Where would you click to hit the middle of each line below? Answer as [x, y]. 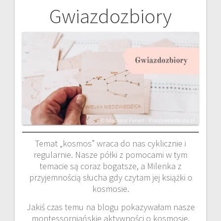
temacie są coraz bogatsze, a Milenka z [110, 166]
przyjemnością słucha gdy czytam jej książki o [110, 177]
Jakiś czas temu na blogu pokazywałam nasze [110, 207]
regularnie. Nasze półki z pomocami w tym [110, 154]
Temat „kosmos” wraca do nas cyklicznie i [110, 143]
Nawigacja [56, 22]
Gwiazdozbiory [110, 16]
